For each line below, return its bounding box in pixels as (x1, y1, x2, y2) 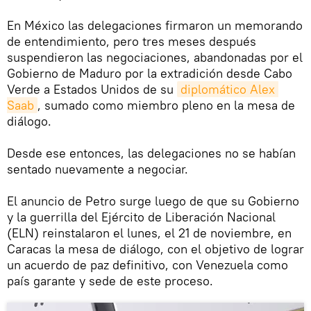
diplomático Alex (180, 81, 275, 98)
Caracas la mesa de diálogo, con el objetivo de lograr (7, 241, 304, 258)
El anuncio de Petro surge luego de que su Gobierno (7, 193, 299, 210)
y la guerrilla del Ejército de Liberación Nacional (7, 209, 276, 226)
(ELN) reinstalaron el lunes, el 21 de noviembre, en (7, 225, 292, 242)
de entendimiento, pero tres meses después (7, 33, 256, 50)
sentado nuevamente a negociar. (7, 161, 188, 178)
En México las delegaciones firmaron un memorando (7, 17, 303, 34)
